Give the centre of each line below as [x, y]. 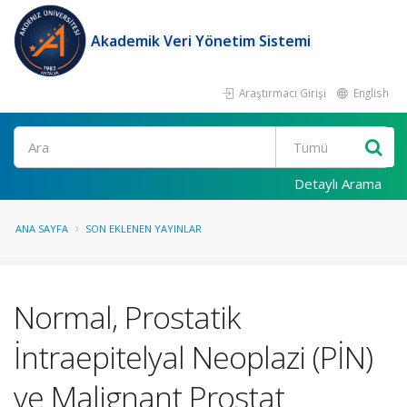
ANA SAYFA [42, 228]
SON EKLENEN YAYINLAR [144, 228]
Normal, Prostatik [127, 317]
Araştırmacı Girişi [281, 93]
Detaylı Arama [338, 184]
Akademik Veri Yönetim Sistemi [201, 41]
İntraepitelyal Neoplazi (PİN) [193, 357]
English [370, 93]
